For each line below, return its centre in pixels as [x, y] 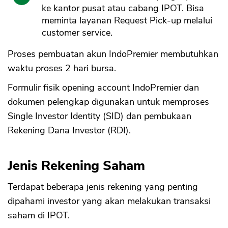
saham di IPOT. [40, 215]
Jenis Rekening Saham [76, 165]
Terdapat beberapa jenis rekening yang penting [103, 187]
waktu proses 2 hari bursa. [63, 68]
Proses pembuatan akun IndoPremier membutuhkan [113, 54]
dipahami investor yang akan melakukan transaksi [109, 201]
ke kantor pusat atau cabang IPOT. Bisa [123, 8]
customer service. [77, 32]
